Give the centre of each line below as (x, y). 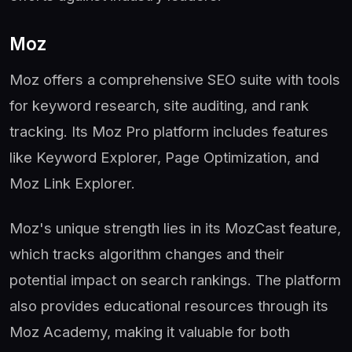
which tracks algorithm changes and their (147, 253)
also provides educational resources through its (169, 305)
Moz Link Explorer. (72, 183)
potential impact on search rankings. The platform (175, 279)
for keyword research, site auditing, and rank (159, 105)
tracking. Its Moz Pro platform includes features (169, 131)
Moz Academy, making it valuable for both (150, 331)
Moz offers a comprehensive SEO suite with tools (175, 79)
